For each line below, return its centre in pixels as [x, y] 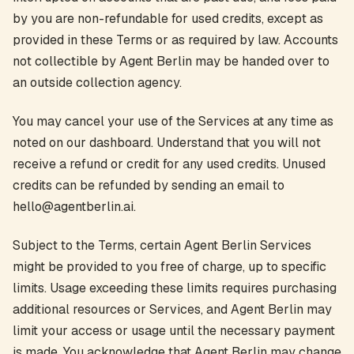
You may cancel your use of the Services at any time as [173, 121]
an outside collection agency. [97, 83]
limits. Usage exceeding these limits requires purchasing [175, 288]
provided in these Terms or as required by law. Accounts [175, 40]
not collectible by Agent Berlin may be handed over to [171, 61]
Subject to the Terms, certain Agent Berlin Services [162, 245]
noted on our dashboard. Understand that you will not [167, 143]
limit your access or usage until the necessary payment [174, 331]
